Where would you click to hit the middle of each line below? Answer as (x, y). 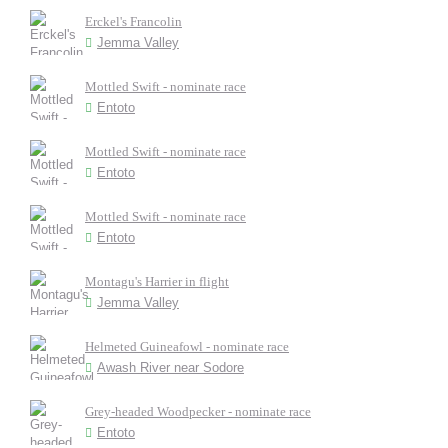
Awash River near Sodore (170, 367)
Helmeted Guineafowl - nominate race (187, 346)
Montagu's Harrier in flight (157, 281)
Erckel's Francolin (133, 21)
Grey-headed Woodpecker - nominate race (198, 411)
